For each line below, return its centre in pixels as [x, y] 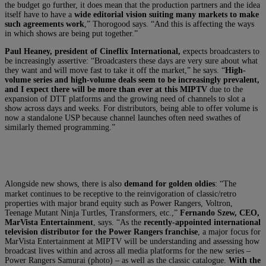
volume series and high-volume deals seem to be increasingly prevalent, [132, 80]
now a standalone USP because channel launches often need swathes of [123, 118]
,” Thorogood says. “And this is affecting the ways [169, 24]
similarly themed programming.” [60, 127]
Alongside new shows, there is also [64, 183]
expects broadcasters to [221, 51]
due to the [225, 89]
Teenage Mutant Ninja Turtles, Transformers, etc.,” [92, 213]
